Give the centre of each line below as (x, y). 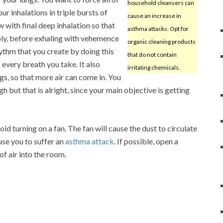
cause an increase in (154, 15)
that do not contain (152, 54)
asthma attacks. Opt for (158, 28)
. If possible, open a (146, 141)
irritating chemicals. (154, 67)
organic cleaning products (161, 41)
